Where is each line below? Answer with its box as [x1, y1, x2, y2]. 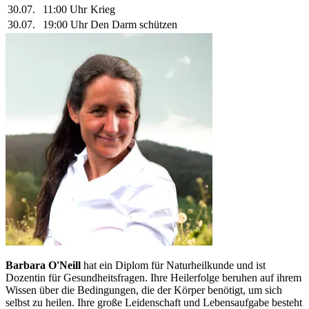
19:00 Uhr [43, 19, 88, 31]
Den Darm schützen [90, 19, 177, 31]
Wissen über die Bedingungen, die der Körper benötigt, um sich [6, 284, 282, 297]
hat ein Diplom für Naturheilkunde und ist [81, 259, 266, 272]
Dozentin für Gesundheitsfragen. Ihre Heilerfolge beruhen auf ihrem [6, 272, 301, 284]
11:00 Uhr [43, 3, 87, 16]
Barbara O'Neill [6, 259, 81, 272]
